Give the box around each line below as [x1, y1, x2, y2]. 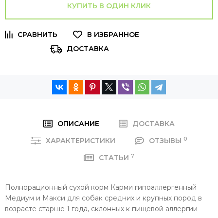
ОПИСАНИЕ [57, 119, 99, 128]
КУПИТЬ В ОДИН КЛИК [67, 1, 151, 10]
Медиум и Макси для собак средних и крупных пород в [5, 194, 202, 202]
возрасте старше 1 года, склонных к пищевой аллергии [5, 204, 198, 213]
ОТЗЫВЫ [148, 136, 183, 145]
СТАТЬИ [98, 153, 131, 162]
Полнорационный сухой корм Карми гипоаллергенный [5, 183, 197, 192]
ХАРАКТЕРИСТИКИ [46, 136, 116, 145]
